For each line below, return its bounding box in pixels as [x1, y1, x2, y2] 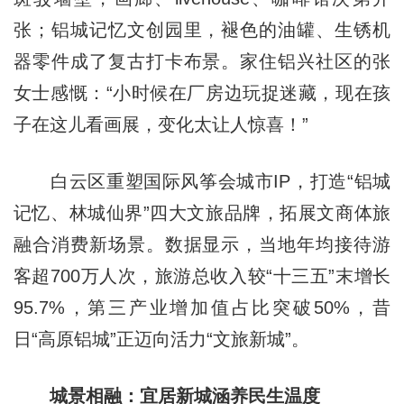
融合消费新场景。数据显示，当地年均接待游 [13, 234, 391, 255]
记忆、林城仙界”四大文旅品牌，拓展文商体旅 [13, 203, 391, 224]
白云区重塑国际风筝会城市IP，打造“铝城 [13, 171, 391, 192]
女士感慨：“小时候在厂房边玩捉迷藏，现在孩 [13, 83, 391, 104]
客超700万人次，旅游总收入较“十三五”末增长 [13, 266, 391, 287]
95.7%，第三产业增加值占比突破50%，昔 [13, 298, 391, 318]
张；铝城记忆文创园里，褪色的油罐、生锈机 [13, 20, 391, 41]
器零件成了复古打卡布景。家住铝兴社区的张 [13, 51, 391, 72]
